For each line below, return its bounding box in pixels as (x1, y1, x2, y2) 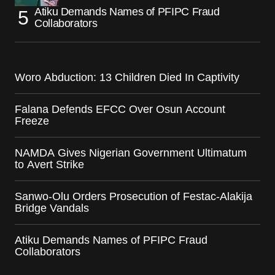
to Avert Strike (15, 158, 84, 171)
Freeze (15, 115, 49, 128)
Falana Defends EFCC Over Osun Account (15, 103, 225, 116)
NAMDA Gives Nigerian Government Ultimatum (15, 147, 247, 160)
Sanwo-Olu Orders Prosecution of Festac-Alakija (15, 190, 252, 203)
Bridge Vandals (15, 202, 89, 215)
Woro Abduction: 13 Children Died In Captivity (15, 71, 239, 84)
